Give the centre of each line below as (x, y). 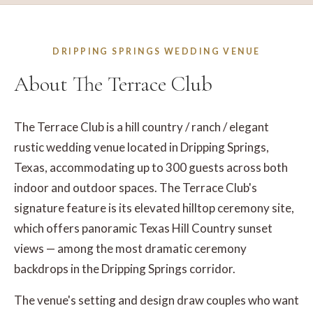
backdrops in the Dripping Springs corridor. (125, 269)
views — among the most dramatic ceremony (130, 248)
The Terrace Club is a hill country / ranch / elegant (141, 127)
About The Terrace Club (113, 84)
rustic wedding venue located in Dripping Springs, (141, 147)
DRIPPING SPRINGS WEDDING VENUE (156, 51)
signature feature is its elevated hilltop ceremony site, (154, 208)
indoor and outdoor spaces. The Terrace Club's (136, 188)
